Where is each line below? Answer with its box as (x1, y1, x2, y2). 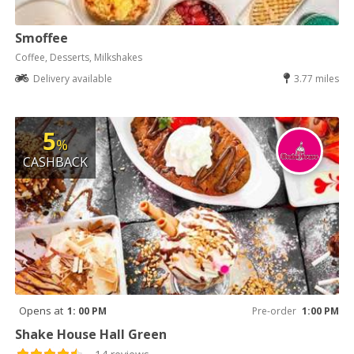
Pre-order (251, 303, 296, 318)
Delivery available (33, 71, 113, 85)
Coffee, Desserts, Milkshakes (15, 50, 143, 64)
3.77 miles (293, 71, 339, 85)
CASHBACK (23, 153, 88, 171)
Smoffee (15, 28, 69, 47)
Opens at (19, 303, 64, 318)
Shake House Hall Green (15, 325, 168, 343)
